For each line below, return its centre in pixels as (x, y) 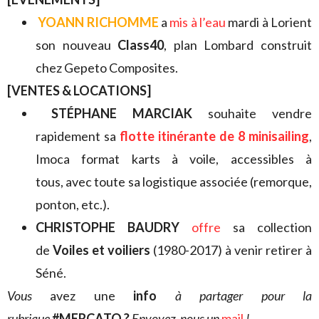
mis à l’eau (198, 22)
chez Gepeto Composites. (107, 67)
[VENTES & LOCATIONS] (79, 90)
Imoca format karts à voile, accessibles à (174, 158)
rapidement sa (78, 136)
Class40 (141, 45)
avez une (83, 295)
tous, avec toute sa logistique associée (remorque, (174, 181)
